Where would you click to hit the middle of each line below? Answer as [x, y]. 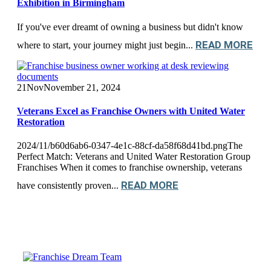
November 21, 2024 [82, 87]
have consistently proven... [69, 186]
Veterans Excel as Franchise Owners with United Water [131, 111]
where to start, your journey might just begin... [106, 45]
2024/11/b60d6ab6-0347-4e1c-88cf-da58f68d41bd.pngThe [130, 146]
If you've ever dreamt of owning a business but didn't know [130, 27]
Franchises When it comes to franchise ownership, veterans [129, 168]
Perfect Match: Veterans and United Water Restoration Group [134, 157]
